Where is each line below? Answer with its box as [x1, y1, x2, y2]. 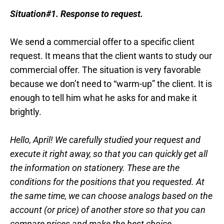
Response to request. [60, 8, 143, 19]
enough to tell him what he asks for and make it [10, 92, 197, 103]
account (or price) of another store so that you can [10, 204, 205, 215]
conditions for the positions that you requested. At [10, 176, 204, 187]
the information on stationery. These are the [10, 162, 179, 173]
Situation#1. [10, 8, 58, 19]
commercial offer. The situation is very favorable [10, 64, 201, 75]
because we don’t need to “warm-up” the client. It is [10, 78, 212, 89]
